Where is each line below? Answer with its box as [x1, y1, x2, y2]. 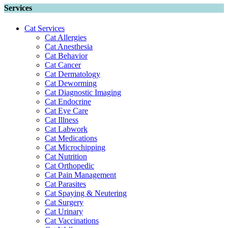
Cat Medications [45, 133, 97, 142]
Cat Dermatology [45, 69, 100, 78]
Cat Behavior [45, 51, 88, 60]
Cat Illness [45, 115, 78, 124]
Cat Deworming [45, 78, 97, 88]
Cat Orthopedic [45, 161, 94, 170]
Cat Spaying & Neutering [45, 188, 127, 197]
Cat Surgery [45, 197, 83, 207]
